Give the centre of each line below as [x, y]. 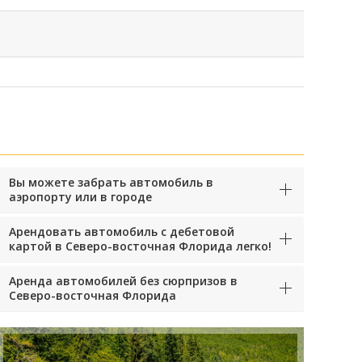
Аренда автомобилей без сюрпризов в [123, 280]
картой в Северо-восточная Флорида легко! [140, 246]
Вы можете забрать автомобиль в [111, 182]
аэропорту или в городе [80, 196]
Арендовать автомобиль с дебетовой [122, 231]
